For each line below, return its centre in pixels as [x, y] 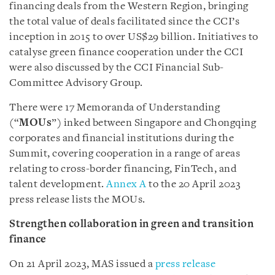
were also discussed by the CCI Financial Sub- [117, 68]
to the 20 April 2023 [193, 184]
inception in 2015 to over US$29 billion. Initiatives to [134, 37]
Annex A [126, 184]
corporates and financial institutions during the [122, 138]
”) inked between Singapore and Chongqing [154, 123]
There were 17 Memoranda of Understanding [114, 107]
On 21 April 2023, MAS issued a [82, 264]
